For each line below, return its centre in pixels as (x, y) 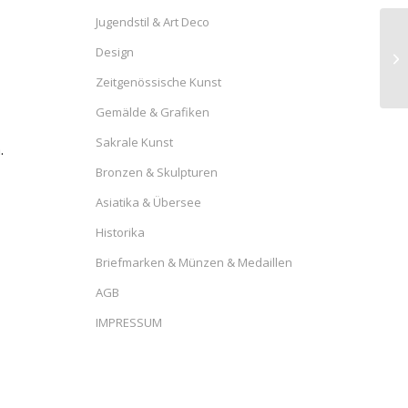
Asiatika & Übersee (149, 202)
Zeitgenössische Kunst (159, 82)
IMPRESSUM (129, 322)
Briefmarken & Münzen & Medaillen (194, 262)
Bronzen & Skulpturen (157, 172)
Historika (121, 232)
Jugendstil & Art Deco (153, 22)
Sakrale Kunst (135, 142)
